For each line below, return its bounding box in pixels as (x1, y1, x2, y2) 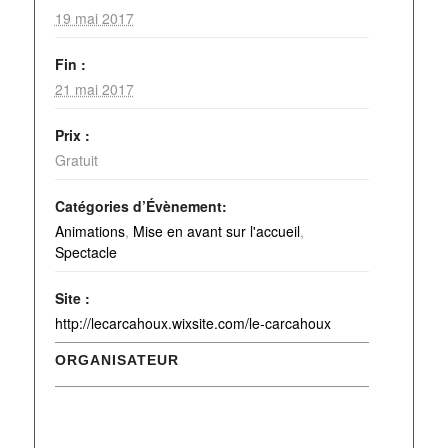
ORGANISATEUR (54, 352, 179, 368)
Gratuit (54, 150, 98, 170)
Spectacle (54, 242, 117, 262)
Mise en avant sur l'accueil (132, 221, 300, 241)
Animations (54, 221, 125, 241)
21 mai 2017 (54, 79, 134, 99)
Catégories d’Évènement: (54, 196, 227, 216)
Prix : (54, 125, 90, 145)
